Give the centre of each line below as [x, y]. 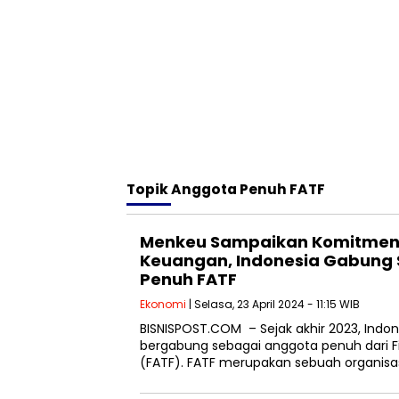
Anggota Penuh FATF [248, 189]
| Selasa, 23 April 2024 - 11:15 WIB [273, 304]
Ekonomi [163, 304]
